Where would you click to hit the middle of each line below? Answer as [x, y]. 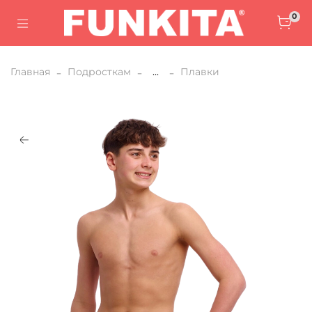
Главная [30, 71]
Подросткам [99, 71]
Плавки [200, 71]
